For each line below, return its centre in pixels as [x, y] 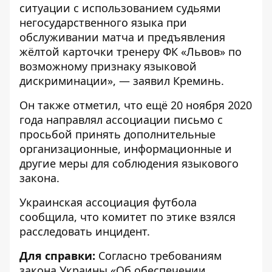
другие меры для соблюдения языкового [129, 163]
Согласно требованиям [158, 256]
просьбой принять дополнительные [117, 134]
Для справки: [57, 256]
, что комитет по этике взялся [155, 217]
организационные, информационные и [126, 149]
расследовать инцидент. [85, 231]
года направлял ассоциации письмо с [121, 120]
